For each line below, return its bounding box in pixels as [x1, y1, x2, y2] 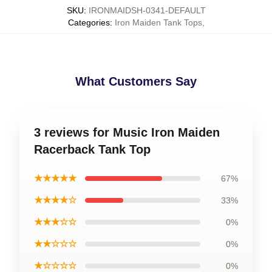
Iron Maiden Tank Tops [114, 17, 202, 27]
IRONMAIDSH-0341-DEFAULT [88, 5, 206, 15]
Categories [67, 17, 110, 27]
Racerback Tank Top [34, 142, 151, 156]
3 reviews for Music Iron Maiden [34, 125, 220, 139]
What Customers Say [75, 74, 197, 88]
